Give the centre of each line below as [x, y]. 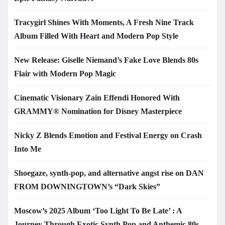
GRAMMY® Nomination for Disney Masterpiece [98, 111]
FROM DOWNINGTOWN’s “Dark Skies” [87, 186]
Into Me [28, 149]
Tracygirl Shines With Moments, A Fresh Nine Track [104, 22]
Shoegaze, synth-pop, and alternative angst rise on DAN [109, 173]
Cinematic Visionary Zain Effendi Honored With [97, 97]
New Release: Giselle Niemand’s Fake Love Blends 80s [106, 60]
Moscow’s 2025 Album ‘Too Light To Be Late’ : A [98, 210]
